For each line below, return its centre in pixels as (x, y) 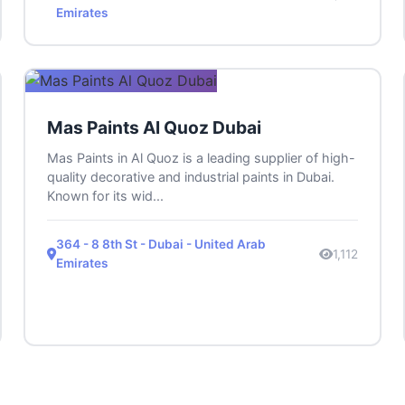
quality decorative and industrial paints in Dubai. (191, 177)
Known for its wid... (106, 196)
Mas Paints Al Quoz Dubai (155, 128)
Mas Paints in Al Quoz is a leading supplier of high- (202, 158)
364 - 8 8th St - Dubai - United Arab (161, 245)
